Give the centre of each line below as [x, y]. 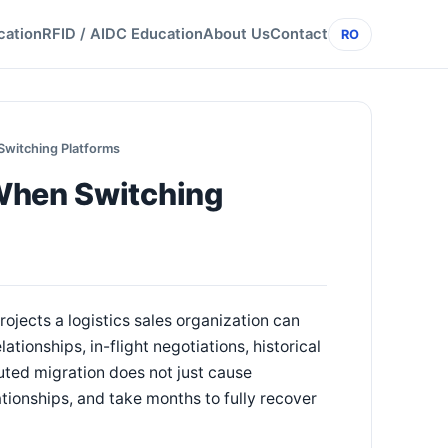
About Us [236, 34]
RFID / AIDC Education [122, 34]
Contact [299, 34]
